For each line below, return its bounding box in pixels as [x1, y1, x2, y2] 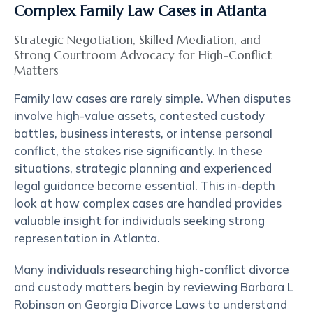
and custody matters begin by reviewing [14, 279, 240, 294]
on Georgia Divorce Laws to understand [68, 297, 287, 312]
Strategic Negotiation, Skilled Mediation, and [14, 32, 261, 48]
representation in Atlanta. [14, 231, 160, 245]
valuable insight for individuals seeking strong [14, 213, 265, 228]
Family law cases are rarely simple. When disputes [14, 91, 291, 105]
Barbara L [240, 279, 293, 294]
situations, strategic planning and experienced [14, 161, 272, 175]
